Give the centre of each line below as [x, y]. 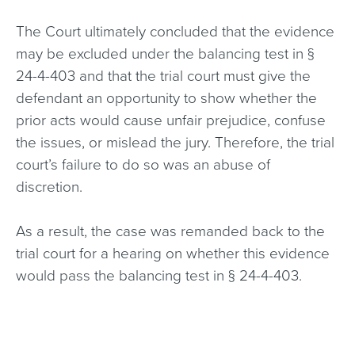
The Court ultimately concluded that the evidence [175, 32]
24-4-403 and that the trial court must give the [163, 76]
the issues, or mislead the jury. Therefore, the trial [175, 143]
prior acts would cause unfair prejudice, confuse [171, 120]
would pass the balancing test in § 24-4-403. [159, 276]
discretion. [49, 187]
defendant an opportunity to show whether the [166, 98]
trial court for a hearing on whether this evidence [173, 254]
